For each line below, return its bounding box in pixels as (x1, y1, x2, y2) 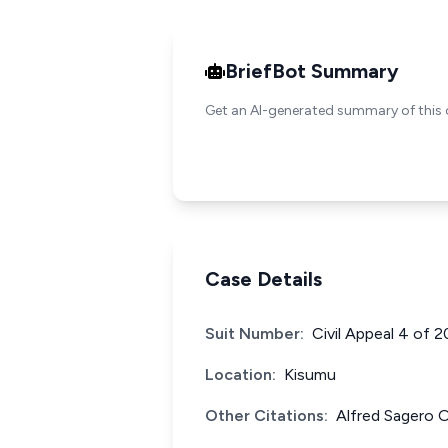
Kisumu (284, 365, 336, 384)
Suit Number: (205, 324, 304, 343)
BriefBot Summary (225, 59, 399, 83)
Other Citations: (205, 406, 328, 425)
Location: (205, 365, 276, 384)
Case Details (205, 267, 322, 291)
